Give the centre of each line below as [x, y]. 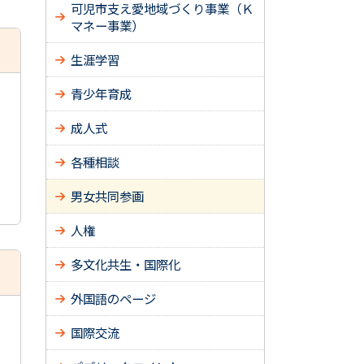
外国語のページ [113, 298]
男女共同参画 [107, 196]
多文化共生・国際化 [126, 264]
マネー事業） [107, 25]
